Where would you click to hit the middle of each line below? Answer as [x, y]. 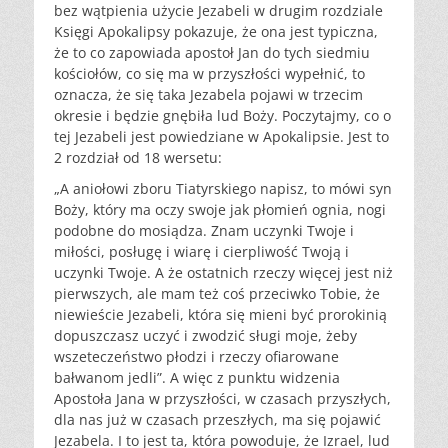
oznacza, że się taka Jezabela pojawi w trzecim [208, 95]
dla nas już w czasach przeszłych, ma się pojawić [217, 420]
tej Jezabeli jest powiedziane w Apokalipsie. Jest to [221, 137]
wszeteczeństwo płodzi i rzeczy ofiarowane [196, 357]
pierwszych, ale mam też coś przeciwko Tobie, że [217, 294]
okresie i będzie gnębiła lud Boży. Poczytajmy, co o [222, 116]
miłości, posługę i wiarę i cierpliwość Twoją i [201, 252]
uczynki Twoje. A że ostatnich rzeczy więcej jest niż [223, 273]
